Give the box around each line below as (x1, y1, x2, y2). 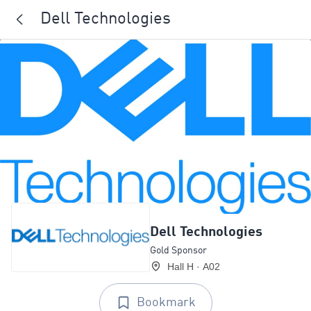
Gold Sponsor (150, 245, 207, 255)
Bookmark (136, 296, 196, 310)
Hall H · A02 (167, 260, 220, 272)
